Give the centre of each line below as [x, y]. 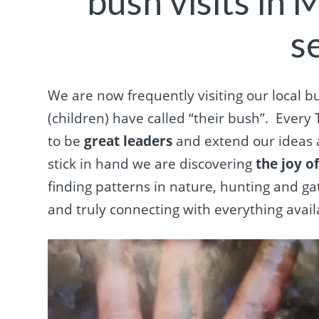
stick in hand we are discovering [152, 163]
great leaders [129, 141]
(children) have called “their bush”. [158, 118]
